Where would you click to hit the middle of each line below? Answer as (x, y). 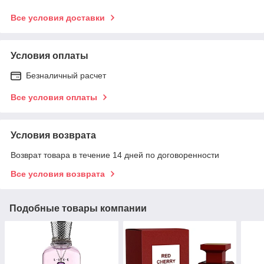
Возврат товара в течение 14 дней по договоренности (115, 155)
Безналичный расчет (66, 75)
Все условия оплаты (54, 97)
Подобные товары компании (78, 208)
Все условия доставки (58, 17)
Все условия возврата (58, 174)
